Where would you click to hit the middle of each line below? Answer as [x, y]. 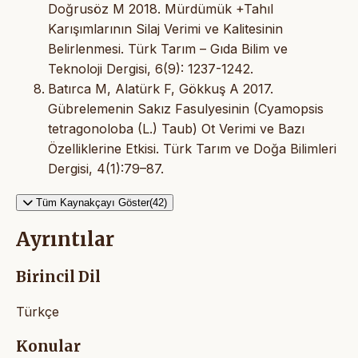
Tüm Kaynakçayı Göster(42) [101, 202]
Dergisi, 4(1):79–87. [106, 168]
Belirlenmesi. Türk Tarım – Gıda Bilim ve [168, 48]
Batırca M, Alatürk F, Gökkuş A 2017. [161, 88]
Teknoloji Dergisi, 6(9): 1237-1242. [151, 68]
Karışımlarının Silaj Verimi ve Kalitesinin [165, 28]
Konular [48, 346]
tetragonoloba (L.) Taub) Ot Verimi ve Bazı [176, 128]
